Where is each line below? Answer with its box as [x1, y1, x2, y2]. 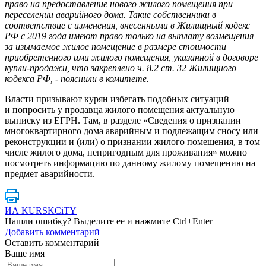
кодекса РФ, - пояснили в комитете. [5, 73, 149, 84]
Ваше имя [5, 248, 45, 258]
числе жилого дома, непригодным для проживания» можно [5, 147, 247, 157]
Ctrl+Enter [173, 216, 213, 226]
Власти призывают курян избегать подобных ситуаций [5, 93, 229, 104]
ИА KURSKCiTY [5, 205, 77, 216]
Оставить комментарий [5, 237, 99, 248]
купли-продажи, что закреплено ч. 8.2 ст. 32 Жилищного [5, 62, 236, 73]
